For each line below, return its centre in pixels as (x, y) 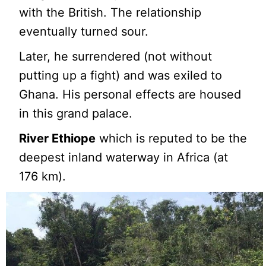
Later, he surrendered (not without (116, 57)
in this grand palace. (76, 114)
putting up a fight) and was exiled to (121, 76)
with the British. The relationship (110, 13)
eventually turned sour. (84, 32)
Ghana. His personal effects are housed (130, 95)
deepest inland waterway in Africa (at (124, 158)
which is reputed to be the (172, 139)
